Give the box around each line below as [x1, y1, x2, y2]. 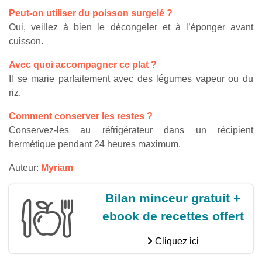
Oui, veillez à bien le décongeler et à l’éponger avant [9, 22, 253, 32]
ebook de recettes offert [102, 209, 244, 223]
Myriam [41, 162, 73, 173]
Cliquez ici [153, 236, 199, 246]
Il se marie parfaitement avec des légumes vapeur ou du [9, 73, 253, 84]
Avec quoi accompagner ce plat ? [9, 59, 157, 70]
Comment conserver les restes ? [9, 111, 153, 121]
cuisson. [9, 36, 43, 46]
